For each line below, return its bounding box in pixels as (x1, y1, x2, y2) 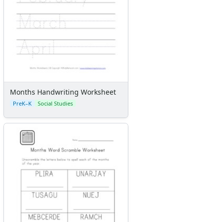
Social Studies (38, 99, 73, 107)
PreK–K (13, 99, 32, 107)
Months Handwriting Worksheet (10, 87, 116, 97)
